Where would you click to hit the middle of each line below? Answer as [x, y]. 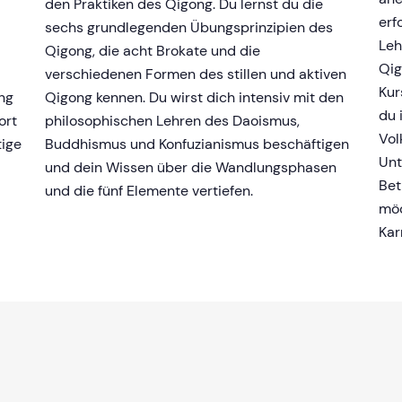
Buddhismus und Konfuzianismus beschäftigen [197, 144]
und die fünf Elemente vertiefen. [149, 190]
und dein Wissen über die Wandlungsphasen [191, 167]
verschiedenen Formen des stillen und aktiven [196, 74]
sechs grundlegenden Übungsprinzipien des [189, 27]
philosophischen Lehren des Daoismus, [172, 120]
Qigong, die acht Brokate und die [153, 50]
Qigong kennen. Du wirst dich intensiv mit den [194, 97]
